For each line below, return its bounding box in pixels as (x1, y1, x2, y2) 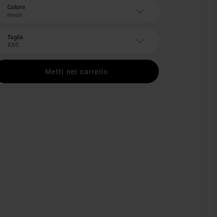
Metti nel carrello (45, 66, 108, 77)
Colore (7, 2, 25, 11)
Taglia (7, 32, 23, 41)
